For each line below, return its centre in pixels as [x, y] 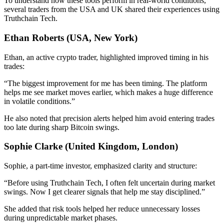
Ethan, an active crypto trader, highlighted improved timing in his [106, 57]
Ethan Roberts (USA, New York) [71, 38]
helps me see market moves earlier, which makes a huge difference [108, 92]
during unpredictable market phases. [61, 218]
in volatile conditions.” [39, 101]
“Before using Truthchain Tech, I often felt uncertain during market [109, 183]
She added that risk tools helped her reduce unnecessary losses [102, 209]
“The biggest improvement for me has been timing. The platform [105, 83]
